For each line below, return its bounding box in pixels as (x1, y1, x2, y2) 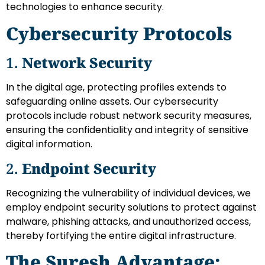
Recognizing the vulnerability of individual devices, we (6, 186, 251, 201)
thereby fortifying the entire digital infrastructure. (6, 229, 236, 243)
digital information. (6, 137, 92, 151)
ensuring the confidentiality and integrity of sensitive (6, 122, 248, 137)
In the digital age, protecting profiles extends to (6, 80, 227, 94)
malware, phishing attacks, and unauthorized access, (6, 215, 251, 229)
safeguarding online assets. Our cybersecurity (6, 94, 218, 108)
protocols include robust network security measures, (6, 108, 251, 122)
